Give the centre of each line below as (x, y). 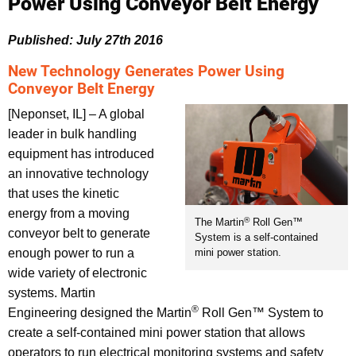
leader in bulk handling (72, 133)
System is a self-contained (257, 238)
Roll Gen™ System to (261, 312)
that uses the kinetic (64, 193)
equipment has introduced (81, 153)
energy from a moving (69, 213)
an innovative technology (78, 173)
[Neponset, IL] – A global (76, 114)
